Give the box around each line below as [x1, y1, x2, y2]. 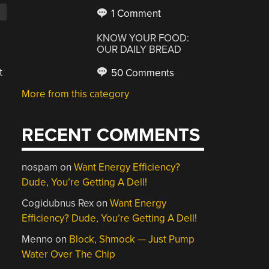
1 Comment [109, 7, 162, 20]
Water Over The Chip [22, 248, 116, 261]
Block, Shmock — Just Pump [69, 233, 195, 246]
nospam [22, 161, 58, 174]
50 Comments [109, 66, 175, 79]
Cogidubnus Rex [22, 197, 94, 210]
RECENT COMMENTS [22, 124, 201, 147]
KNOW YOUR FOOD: [97, 31, 190, 44]
